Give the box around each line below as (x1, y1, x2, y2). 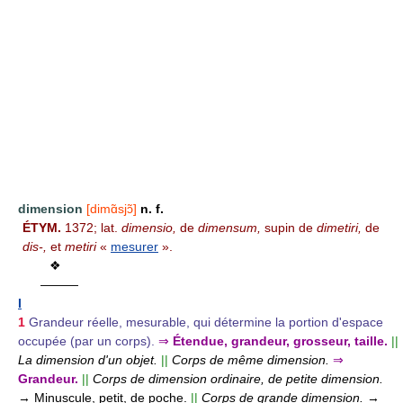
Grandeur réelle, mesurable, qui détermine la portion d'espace (29, 314, 383, 329)
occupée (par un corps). (18, 333, 155, 348)
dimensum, (198, 219, 261, 235)
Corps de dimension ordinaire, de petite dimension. (93, 371, 383, 386)
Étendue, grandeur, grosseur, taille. (169, 333, 388, 348)
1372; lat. (61, 219, 121, 235)
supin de (261, 219, 317, 235)
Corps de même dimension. (172, 352, 329, 367)
